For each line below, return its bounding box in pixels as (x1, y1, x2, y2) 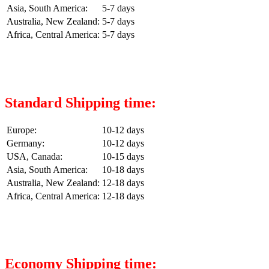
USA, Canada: (7, 151, 62, 162)
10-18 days (102, 164, 144, 175)
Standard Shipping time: (5, 94, 156, 110)
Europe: (7, 124, 37, 135)
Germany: (7, 138, 44, 148)
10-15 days (102, 151, 144, 162)
